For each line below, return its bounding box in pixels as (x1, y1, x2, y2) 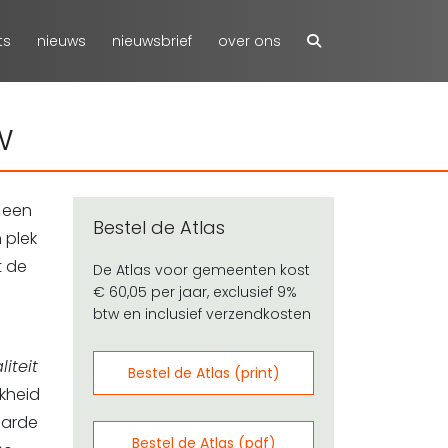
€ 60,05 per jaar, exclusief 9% (93, 282, 297, 302)
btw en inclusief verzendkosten (93, 304, 311, 324)
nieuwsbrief (112, 31, 192, 51)
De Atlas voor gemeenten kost (93, 260, 310, 280)
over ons (218, 31, 281, 51)
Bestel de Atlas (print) (127, 363, 280, 383)
